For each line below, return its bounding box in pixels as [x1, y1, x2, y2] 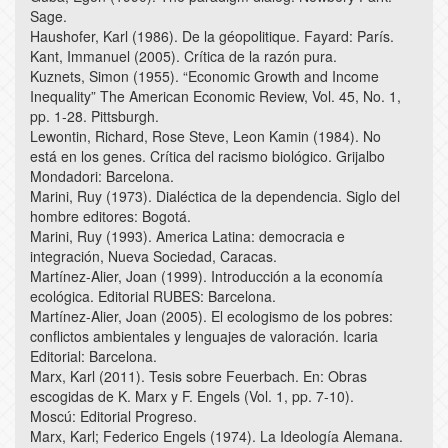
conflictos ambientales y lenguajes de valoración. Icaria [30, 326, 378, 347]
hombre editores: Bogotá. [30, 206, 191, 227]
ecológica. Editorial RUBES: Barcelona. [30, 286, 276, 307]
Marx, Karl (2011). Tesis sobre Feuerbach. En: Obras [30, 366, 367, 387]
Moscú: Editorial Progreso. [30, 406, 197, 427]
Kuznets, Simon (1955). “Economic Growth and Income [30, 66, 379, 87]
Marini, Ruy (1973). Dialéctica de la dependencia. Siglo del [30, 186, 400, 207]
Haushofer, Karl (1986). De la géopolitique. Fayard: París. [30, 26, 394, 47]
